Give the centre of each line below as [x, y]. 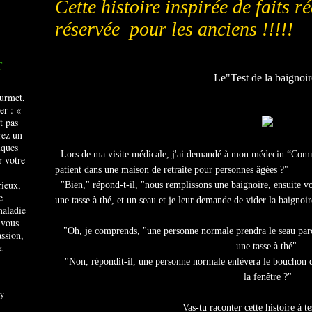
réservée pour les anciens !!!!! [174, 29]
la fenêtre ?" [267, 277]
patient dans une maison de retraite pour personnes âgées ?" [172, 170]
